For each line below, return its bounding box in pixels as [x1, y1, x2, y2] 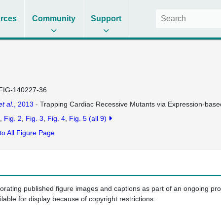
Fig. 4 [47, 114, 65, 122]
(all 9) [88, 114, 109, 122]
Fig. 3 [25, 114, 43, 122]
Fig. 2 [3, 114, 22, 122]
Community [32, 14, 76, 23]
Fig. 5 [69, 114, 87, 122]
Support [91, 14, 122, 23]
